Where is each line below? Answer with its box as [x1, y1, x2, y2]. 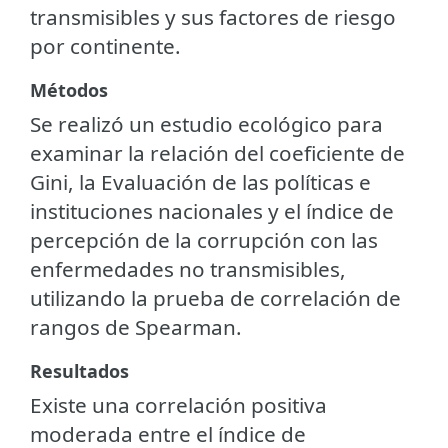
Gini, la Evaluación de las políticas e [30, 167, 371, 196]
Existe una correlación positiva [30, 390, 327, 419]
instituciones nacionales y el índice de [30, 196, 394, 225]
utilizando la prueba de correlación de [30, 283, 401, 312]
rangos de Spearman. [30, 312, 242, 341]
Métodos [30, 77, 108, 102]
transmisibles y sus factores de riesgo [30, 2, 396, 31]
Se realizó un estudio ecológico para [30, 109, 383, 138]
